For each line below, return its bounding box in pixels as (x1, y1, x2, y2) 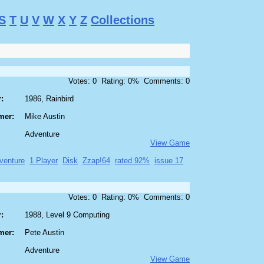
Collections (91, 14, 154, 27)
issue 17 (154, 156, 183, 166)
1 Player (29, 156, 58, 166)
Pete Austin (25, 228, 64, 237)
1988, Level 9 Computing (25, 210, 110, 220)
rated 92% (115, 156, 150, 166)
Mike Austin (25, 112, 65, 121)
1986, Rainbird (25, 94, 74, 104)
